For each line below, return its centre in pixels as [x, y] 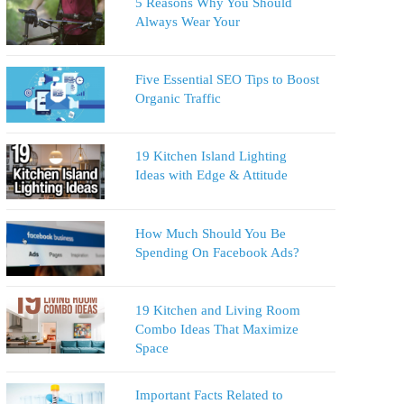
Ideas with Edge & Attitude [211, 175]
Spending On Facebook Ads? [217, 252]
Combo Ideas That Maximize [216, 329]
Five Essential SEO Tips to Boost [227, 79]
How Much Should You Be [210, 233]
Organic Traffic [178, 98]
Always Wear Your [187, 21]
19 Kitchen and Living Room [217, 310]
